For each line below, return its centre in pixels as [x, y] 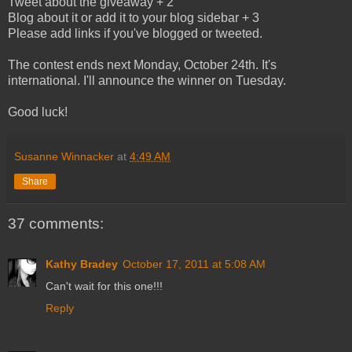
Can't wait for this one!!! [104, 286]
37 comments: [56, 223]
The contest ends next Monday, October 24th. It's [142, 64]
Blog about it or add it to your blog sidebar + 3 [134, 17]
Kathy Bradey [82, 264]
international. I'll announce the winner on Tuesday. [147, 80]
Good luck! [38, 112]
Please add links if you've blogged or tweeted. [135, 33]
